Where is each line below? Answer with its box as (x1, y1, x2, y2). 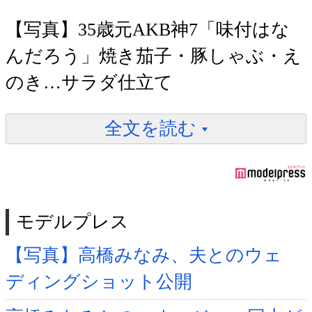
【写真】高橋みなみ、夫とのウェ (6, 245, 282, 266)
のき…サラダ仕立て (6, 72, 173, 93)
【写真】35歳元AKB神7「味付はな (6, 19, 290, 40)
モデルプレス (16, 212, 129, 233)
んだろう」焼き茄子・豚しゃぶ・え (6, 45, 302, 66)
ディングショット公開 (6, 272, 192, 292)
